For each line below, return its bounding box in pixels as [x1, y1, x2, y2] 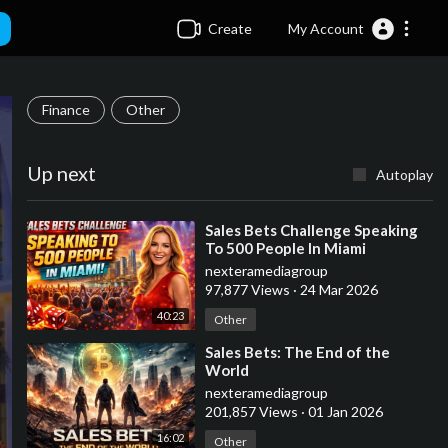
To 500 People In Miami [204, 239, 366, 257]
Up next [26, 161, 96, 185]
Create [202, 19, 252, 37]
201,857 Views [204, 403, 301, 420]
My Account [282, 19, 370, 37]
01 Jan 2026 [304, 403, 383, 420]
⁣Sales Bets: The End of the [204, 343, 390, 361]
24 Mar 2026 [296, 281, 378, 298]
